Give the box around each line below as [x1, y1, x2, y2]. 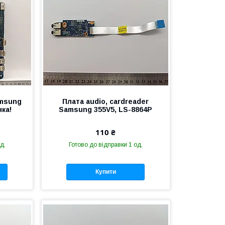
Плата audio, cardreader [62, 97, 149, 105]
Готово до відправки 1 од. [68, 141, 143, 148]
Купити [95, 168, 116, 176]
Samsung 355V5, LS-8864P [59, 105, 153, 114]
